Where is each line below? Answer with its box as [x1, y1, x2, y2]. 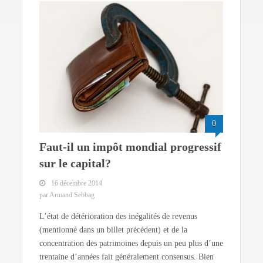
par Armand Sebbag [39, 190, 95, 199]
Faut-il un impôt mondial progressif [39, 140, 222, 153]
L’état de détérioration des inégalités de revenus [39, 211, 198, 221]
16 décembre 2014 [51, 178, 103, 187]
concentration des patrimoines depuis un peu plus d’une [39, 238, 224, 248]
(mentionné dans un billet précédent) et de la [39, 225, 188, 234]
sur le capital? [39, 156, 112, 170]
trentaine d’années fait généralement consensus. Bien [39, 252, 214, 261]
